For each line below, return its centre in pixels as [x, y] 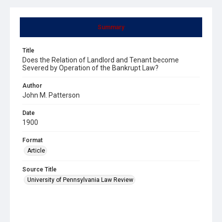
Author [32, 85]
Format [32, 140]
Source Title [39, 169]
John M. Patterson [51, 95]
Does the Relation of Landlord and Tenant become [101, 60]
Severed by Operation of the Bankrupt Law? [90, 68]
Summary [111, 27]
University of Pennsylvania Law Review [80, 180]
